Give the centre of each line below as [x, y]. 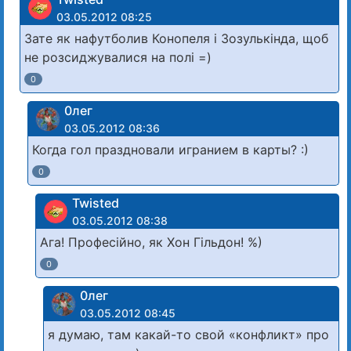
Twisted [96, 203]
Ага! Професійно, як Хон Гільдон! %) [151, 242]
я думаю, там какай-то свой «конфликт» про [188, 335]
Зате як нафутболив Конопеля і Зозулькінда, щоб [176, 39]
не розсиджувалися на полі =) [118, 58]
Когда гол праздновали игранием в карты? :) [170, 150]
